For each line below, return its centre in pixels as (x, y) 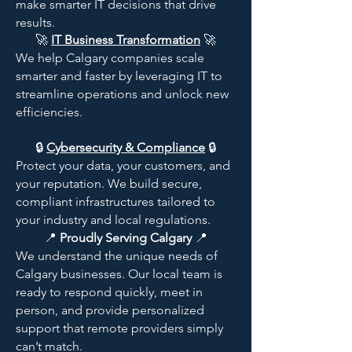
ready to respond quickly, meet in (109, 292)
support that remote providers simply (119, 328)
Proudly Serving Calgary (127, 238)
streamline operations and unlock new (122, 94)
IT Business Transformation (126, 40)
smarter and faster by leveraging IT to (119, 76)
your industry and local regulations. (113, 220)
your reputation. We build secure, (109, 183)
